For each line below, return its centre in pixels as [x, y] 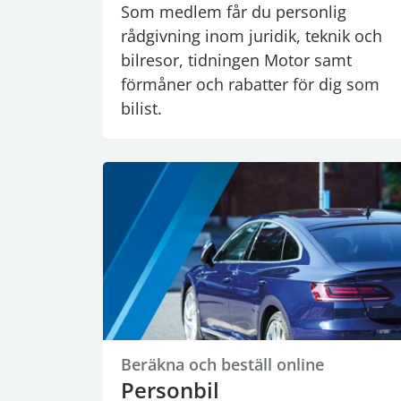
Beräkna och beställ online [222, 364]
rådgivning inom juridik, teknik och [252, 36]
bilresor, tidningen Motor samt [236, 60]
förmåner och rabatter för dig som [250, 85]
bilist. [141, 109]
